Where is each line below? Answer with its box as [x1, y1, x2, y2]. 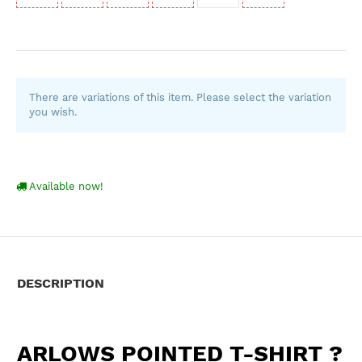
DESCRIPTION [17, 275, 104, 291]
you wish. [29, 105, 77, 118]
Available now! [27, 179, 103, 192]
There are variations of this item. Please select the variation [29, 90, 331, 103]
